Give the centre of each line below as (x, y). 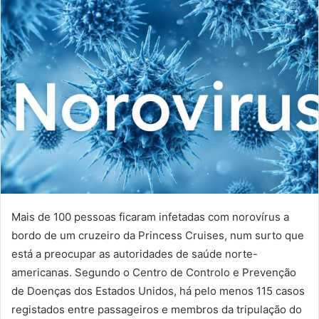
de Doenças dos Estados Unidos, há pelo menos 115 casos (158, 291)
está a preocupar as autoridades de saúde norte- (135, 254)
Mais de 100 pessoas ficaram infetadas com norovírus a (150, 217)
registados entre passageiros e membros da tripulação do (157, 310)
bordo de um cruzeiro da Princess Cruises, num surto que (158, 236)
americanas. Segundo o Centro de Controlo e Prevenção (154, 273)
